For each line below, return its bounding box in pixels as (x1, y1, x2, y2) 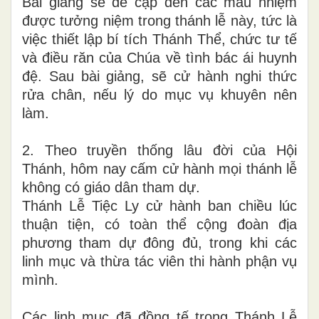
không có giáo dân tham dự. (22, 179, 200, 195)
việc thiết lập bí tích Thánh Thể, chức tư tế (22, 31, 297, 47)
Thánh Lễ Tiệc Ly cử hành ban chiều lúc (22, 197, 297, 214)
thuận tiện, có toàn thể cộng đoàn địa (22, 216, 297, 232)
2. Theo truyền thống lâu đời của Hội (22, 142, 297, 158)
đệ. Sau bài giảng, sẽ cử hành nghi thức (22, 68, 297, 84)
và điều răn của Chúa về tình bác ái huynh (22, 49, 297, 66)
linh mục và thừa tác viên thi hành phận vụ (22, 253, 297, 269)
